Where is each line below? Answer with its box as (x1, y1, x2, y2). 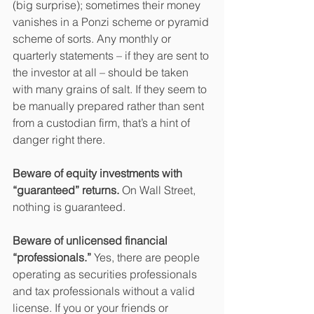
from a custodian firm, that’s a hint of (13, 116, 193, 130)
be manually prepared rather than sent (13, 99, 207, 114)
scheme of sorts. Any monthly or (13, 32, 174, 46)
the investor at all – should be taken (13, 65, 191, 80)
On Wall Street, (119, 183, 198, 198)
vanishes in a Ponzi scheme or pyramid (13, 15, 212, 29)
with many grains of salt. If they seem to (13, 82, 210, 97)
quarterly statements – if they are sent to (13, 48, 212, 63)
